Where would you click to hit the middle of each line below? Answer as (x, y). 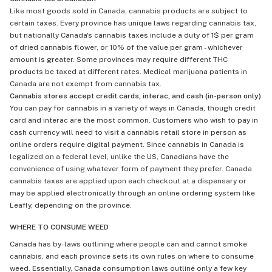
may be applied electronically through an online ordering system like (132, 193)
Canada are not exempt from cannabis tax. (86, 83)
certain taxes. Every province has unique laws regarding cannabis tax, (133, 23)
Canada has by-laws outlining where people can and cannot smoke (128, 244)
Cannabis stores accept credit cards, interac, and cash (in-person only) (135, 96)
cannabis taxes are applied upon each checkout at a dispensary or (128, 181)
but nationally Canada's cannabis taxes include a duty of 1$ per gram (132, 35)
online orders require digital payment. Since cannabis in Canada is (127, 144)
